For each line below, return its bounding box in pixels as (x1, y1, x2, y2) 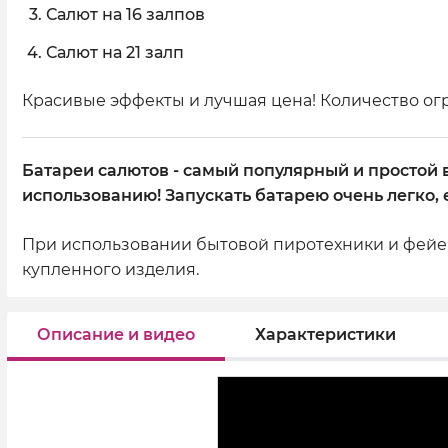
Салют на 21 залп (46, 43, 184, 62)
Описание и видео (37, 324, 195, 344)
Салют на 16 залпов (46, 5, 205, 24)
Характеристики (255, 324, 396, 344)
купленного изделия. (22, 260, 199, 279)
